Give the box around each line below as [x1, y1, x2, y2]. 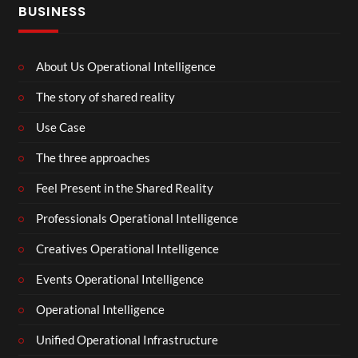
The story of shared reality [36, 89, 175, 104]
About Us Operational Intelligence [36, 59, 216, 74]
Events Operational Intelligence [36, 272, 204, 286]
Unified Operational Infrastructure [36, 332, 218, 347]
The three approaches [36, 150, 150, 165]
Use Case [36, 120, 86, 134]
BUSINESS [18, 2, 86, 21]
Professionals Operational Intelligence [36, 211, 238, 225]
